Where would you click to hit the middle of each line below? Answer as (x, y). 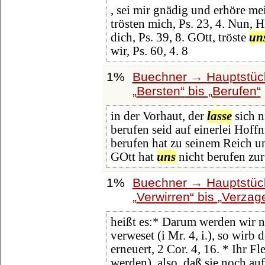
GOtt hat (133, 157)
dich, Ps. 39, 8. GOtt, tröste (180, 38)
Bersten (158, 91)
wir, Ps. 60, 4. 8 (149, 51)
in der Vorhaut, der (159, 116)
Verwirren (163, 196)
